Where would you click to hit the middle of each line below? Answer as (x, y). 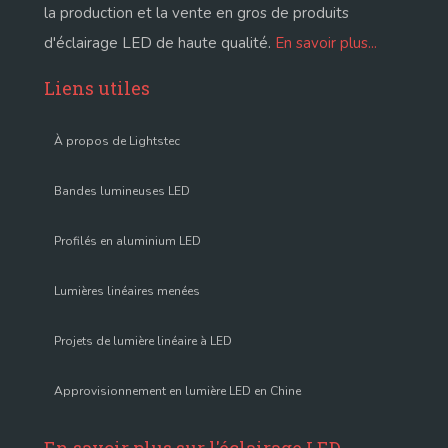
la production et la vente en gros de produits (196, 13)
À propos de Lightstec (117, 141)
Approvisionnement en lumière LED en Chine (177, 391)
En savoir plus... (326, 43)
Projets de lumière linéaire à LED (143, 341)
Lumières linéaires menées (127, 291)
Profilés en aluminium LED (127, 241)
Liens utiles (97, 88)
